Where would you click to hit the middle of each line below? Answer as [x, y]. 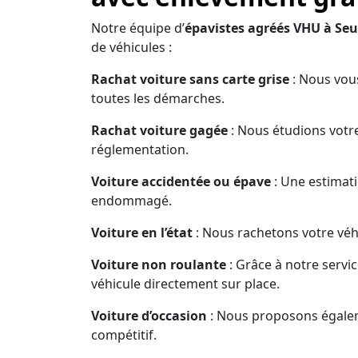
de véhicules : [131, 47]
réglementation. [140, 149]
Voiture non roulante [159, 264]
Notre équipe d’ [138, 28]
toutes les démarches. [158, 98]
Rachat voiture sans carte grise [190, 79]
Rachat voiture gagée [159, 130]
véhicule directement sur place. [185, 283]
